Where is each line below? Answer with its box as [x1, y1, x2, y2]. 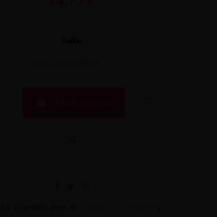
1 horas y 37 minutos [80, 202, 155, 212]
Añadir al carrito [53, 97, 112, 108]
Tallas [61, 35, 83, 46]
